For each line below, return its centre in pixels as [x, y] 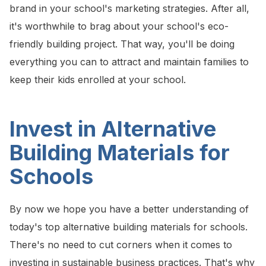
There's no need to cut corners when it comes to [121, 245]
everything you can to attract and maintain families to [129, 62]
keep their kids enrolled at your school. [98, 80]
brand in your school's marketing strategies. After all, [129, 9]
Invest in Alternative [113, 129]
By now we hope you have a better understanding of [129, 209]
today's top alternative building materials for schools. [129, 227]
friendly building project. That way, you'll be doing [122, 44]
